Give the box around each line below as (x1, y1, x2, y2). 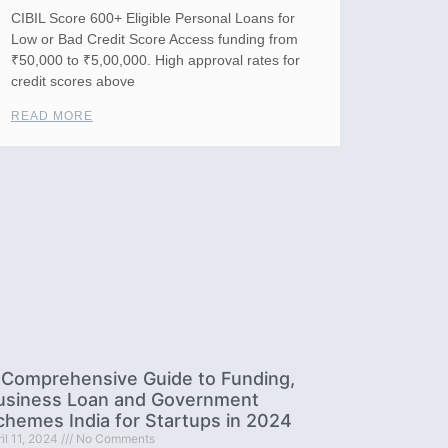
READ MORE (10, 109, 93, 124)
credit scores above (10, 73, 135, 90)
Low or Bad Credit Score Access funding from (10, 31, 298, 48)
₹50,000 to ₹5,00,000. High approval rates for (10, 52, 300, 69)
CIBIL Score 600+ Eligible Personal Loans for (10, 10, 295, 27)
